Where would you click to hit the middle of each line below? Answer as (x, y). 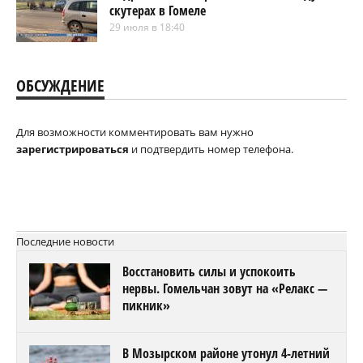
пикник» (146, 305)
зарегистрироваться (73, 149)
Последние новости (65, 241)
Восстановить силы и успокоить (209, 271)
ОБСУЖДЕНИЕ (60, 85)
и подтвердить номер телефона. (211, 149)
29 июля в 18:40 (147, 27)
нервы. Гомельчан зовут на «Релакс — (225, 288)
